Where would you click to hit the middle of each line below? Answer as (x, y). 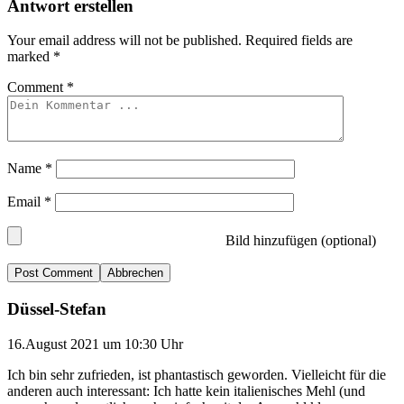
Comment (37, 87)
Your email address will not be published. (124, 41)
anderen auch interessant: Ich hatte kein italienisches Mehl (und (186, 390)
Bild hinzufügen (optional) (299, 241)
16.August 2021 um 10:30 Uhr (95, 344)
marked (30, 57)
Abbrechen (135, 273)
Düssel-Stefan (57, 309)
